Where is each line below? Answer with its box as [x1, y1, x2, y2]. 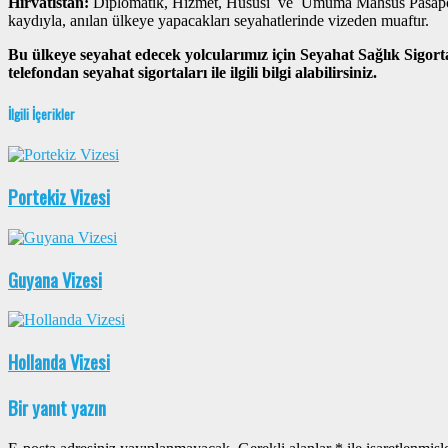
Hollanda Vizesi [8, 348, 110, 376]
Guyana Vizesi [8, 265, 102, 293]
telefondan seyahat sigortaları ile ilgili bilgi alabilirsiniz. [8, 64, 381, 82]
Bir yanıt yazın [8, 393, 106, 421]
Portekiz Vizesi [8, 183, 110, 211]
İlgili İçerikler [8, 104, 75, 125]
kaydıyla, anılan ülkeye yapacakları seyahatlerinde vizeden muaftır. [8, 12, 429, 30]
